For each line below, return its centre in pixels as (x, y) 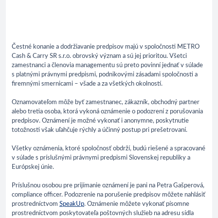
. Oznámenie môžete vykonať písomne (137, 204)
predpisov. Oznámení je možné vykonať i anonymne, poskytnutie (101, 121)
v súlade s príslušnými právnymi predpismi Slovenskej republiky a (101, 158)
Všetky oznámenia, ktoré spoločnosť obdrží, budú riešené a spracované (109, 148)
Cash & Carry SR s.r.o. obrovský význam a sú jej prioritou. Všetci (99, 56)
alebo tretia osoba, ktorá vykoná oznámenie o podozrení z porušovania (107, 111)
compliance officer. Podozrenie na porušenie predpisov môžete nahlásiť (109, 195)
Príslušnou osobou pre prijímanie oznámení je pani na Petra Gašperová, (108, 185)
